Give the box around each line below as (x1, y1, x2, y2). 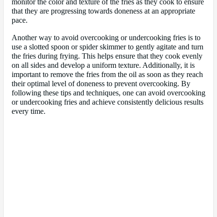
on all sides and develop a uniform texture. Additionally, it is (12, 61, 195, 70)
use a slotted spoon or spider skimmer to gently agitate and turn (12, 42, 203, 51)
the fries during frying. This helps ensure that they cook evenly (12, 51, 202, 61)
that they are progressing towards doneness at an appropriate (12, 7, 195, 16)
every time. (12, 107, 46, 116)
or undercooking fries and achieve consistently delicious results (12, 97, 203, 107)
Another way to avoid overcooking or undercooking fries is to (12, 33, 201, 42)
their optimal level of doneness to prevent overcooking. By (12, 79, 190, 88)
